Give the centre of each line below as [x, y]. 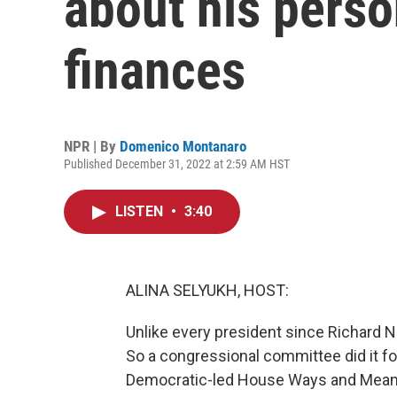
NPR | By [92, 146]
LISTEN [141, 211]
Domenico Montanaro [183, 146]
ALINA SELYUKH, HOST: [207, 290]
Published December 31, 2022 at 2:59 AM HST [177, 164]
